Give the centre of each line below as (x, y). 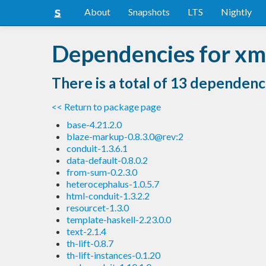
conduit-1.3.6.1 (97, 148)
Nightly (236, 12)
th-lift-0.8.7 (90, 243)
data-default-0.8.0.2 (107, 160)
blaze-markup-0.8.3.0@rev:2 (125, 136)
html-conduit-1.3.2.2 (108, 195)
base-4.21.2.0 (94, 124)
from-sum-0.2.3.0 (102, 172)
